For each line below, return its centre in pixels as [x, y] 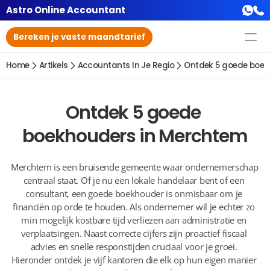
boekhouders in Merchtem [135, 136]
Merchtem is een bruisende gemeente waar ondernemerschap [135, 167]
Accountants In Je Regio [126, 65]
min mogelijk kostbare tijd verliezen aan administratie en [134, 220]
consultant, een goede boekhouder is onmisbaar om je [134, 193]
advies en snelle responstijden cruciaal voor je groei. [134, 246]
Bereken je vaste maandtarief [79, 37]
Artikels [53, 65]
